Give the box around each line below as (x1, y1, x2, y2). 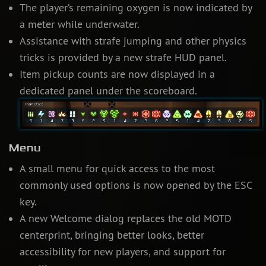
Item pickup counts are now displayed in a (19, 68, 215, 81)
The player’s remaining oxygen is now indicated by (19, 1, 252, 15)
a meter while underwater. (19, 18, 140, 31)
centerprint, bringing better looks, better (19, 229, 204, 242)
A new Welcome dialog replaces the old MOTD (19, 212, 232, 226)
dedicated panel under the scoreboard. (19, 84, 197, 98)
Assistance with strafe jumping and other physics (19, 34, 246, 48)
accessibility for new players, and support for (19, 245, 226, 259)
